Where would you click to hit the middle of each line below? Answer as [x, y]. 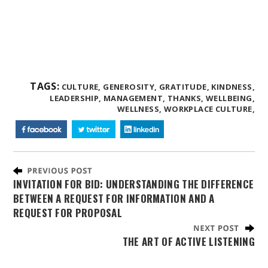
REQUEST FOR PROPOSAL [68, 212]
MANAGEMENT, [134, 98]
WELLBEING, [230, 98]
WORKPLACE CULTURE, [209, 109]
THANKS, [185, 98]
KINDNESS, [233, 86]
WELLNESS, [139, 109]
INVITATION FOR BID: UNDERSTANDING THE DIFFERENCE [134, 184]
